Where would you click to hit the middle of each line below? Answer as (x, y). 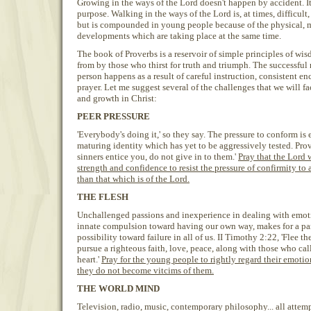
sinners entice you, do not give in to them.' (158, 157)
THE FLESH (103, 197)
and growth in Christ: (117, 98)
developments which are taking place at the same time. (179, 36)
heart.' (89, 259)
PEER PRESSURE (114, 116)
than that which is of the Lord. (133, 179)
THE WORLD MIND (118, 288)
